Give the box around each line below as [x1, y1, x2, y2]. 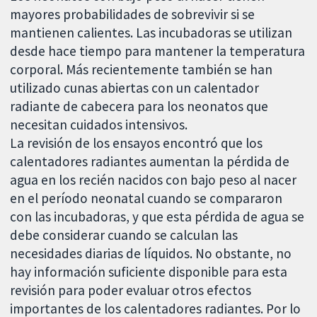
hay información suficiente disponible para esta [10, 263, 288, 281]
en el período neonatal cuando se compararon [10, 190, 283, 207]
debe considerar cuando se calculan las [10, 226, 238, 244]
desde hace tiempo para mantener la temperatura [10, 42, 306, 60]
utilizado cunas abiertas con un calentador [10, 79, 260, 97]
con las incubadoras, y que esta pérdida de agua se [10, 208, 305, 226]
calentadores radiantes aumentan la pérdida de [10, 153, 290, 171]
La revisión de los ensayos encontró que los [10, 134, 263, 152]
